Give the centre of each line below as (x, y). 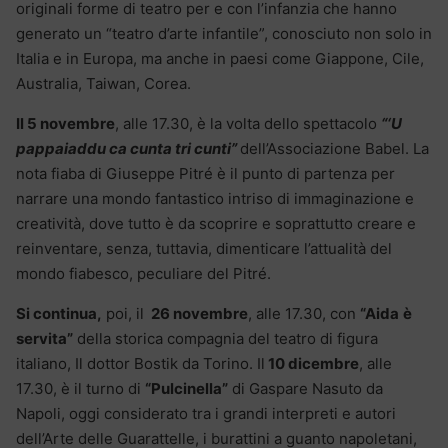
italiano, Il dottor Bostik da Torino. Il (140, 363)
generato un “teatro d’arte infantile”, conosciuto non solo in (224, 33)
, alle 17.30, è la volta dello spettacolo (248, 123)
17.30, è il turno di (80, 388)
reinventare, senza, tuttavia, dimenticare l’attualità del (204, 248)
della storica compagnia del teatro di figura (225, 338)
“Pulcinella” (186, 388)
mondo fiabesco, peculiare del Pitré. (143, 273)
